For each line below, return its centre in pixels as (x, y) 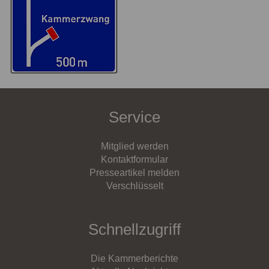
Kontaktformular (134, 159)
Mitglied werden (134, 146)
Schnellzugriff (134, 229)
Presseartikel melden (134, 172)
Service (134, 117)
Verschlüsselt (134, 186)
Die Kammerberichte (134, 259)
